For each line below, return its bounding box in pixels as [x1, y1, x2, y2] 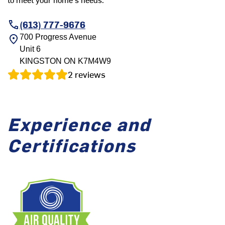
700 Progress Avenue [20, 33, 96, 42]
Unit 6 [20, 45, 41, 54]
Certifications [8, 133, 136, 157]
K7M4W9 [76, 57, 111, 66]
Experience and [8, 111, 151, 136]
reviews [75, 68, 105, 81]
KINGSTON [20, 57, 62, 66]
